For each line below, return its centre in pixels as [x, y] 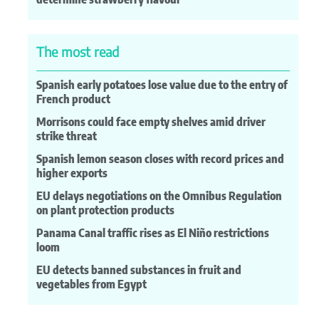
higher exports [72, 173]
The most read [78, 51]
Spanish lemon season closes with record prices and [160, 158]
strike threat [67, 136]
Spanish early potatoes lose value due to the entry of [162, 84]
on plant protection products [105, 210]
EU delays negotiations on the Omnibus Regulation [159, 195]
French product [73, 99]
